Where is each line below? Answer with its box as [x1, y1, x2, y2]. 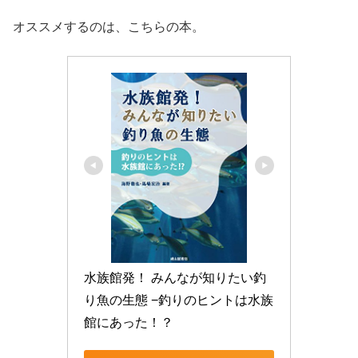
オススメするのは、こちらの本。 [13, 19, 205, 34]
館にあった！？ [84, 316, 173, 330]
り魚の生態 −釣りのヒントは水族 [84, 293, 273, 308]
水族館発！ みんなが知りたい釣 [84, 271, 266, 285]
